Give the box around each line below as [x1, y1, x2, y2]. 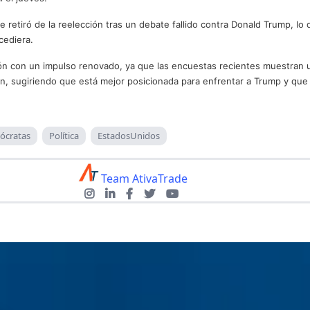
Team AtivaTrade [100, 171, 188, 187]
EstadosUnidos [98, 129, 160, 143]
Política [49, 129, 79, 143]
